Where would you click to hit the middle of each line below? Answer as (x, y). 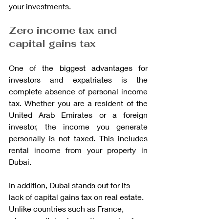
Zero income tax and (64, 30)
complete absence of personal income (78, 91)
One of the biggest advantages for (78, 67)
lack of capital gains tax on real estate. (77, 197)
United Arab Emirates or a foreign (78, 114)
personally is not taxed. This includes (78, 138)
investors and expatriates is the (78, 79)
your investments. (40, 6)
